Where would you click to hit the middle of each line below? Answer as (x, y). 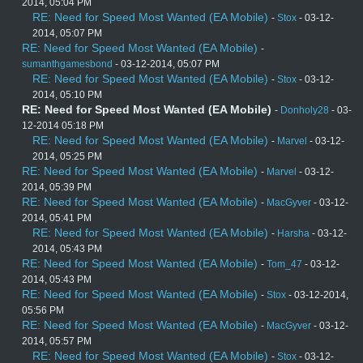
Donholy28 (305, 111)
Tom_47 (284, 265)
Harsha (293, 234)
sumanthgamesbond (67, 64)
